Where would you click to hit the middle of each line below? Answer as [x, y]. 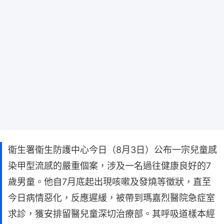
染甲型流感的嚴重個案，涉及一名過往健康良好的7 [109, 166]
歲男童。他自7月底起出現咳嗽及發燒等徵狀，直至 [109, 182]
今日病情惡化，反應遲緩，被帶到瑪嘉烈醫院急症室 [111, 198]
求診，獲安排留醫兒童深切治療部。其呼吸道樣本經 [111, 214]
